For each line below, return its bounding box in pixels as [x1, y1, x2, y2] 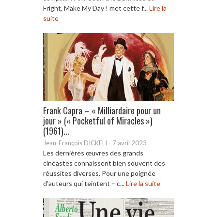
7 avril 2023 [112, 139, 147, 147]
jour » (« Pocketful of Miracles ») [43, 114, 153, 127]
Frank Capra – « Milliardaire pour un [43, 104, 161, 117]
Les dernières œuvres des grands [43, 148, 143, 157]
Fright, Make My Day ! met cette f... [43, 3, 149, 12]
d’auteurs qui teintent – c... [43, 179, 126, 187]
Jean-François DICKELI [43, 139, 107, 147]
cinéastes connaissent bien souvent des [43, 158, 165, 167]
